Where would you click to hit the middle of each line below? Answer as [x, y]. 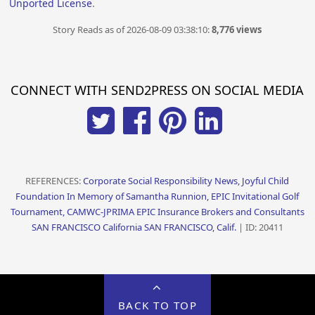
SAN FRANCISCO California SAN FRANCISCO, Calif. [134, 227]
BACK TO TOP [157, 305]
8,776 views [237, 30]
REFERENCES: [54, 181]
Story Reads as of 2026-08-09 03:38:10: [133, 30]
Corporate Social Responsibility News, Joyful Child [186, 181]
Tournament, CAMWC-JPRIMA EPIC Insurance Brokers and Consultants [157, 212]
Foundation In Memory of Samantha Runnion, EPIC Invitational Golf [157, 197]
